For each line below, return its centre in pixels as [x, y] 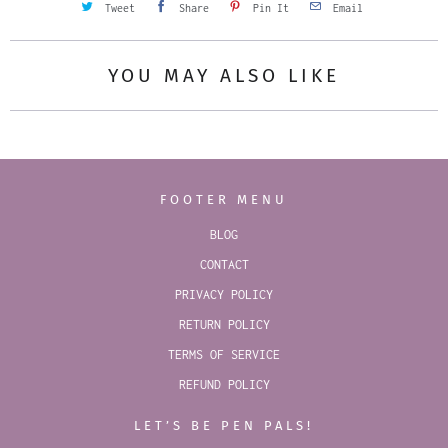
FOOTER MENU [224, 199]
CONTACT [224, 264]
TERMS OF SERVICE [224, 354]
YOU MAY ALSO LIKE [224, 75]
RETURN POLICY [224, 324]
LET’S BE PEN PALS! [224, 425]
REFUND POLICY [224, 384]
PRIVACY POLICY [224, 294]
